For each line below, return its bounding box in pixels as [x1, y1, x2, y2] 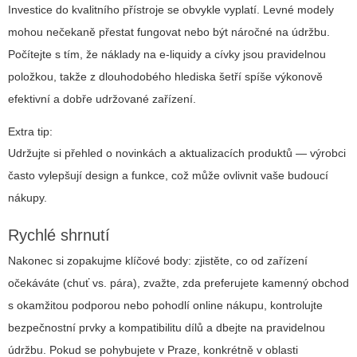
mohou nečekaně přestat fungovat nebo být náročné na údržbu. [8, 25, 330, 39]
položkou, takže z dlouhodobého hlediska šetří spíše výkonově [8, 70, 323, 84]
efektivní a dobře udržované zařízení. [8, 92, 196, 106]
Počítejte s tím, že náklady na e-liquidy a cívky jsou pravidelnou [8, 48, 326, 61]
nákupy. [8, 191, 47, 205]
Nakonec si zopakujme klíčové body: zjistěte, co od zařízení [8, 254, 308, 268]
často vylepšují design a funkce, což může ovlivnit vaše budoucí [8, 169, 328, 182]
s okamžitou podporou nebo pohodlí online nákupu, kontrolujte [8, 299, 323, 312]
